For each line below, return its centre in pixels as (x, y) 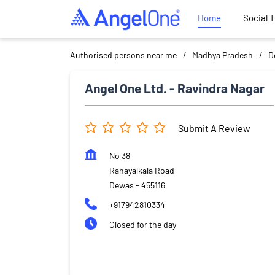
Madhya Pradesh (223, 55)
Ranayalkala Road (142, 170)
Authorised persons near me (123, 55)
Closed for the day (143, 224)
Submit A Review (214, 128)
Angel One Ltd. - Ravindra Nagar (175, 88)
